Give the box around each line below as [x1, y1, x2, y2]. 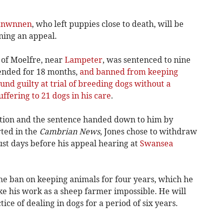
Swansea [139, 138, 173, 148]
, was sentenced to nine [102, 54, 191, 65]
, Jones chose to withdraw [100, 126, 197, 136]
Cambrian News [39, 126, 100, 136]
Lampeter [64, 54, 103, 65]
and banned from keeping [79, 66, 178, 77]
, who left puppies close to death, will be [31, 18, 184, 29]
